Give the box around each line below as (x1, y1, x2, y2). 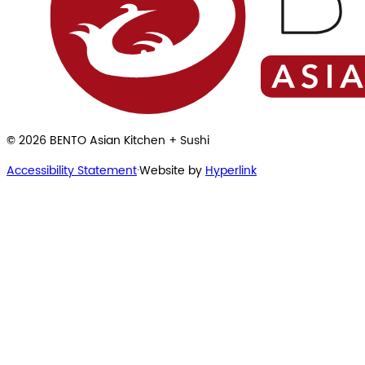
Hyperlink (205, 161, 257, 180)
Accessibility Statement (7, 161, 137, 180)
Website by (139, 161, 202, 180)
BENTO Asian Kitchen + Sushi (46, 130, 209, 150)
